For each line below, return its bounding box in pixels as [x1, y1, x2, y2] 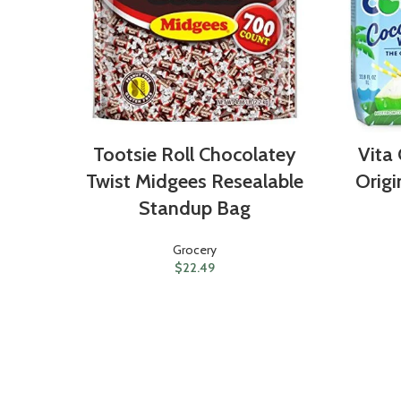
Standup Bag [139, 195, 251, 220]
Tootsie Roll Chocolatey [93, 141, 296, 166]
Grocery [173, 241, 217, 258]
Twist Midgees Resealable [86, 168, 303, 193]
